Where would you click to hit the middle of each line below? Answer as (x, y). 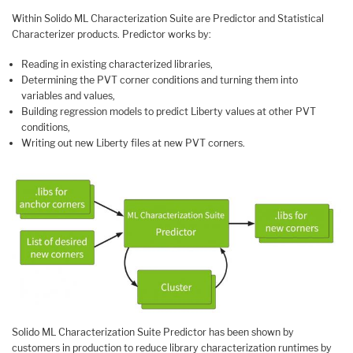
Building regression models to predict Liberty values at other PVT (169, 112)
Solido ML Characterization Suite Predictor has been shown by (153, 332)
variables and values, (69, 96)
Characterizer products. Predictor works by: (111, 34)
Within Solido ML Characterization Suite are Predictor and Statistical (168, 18)
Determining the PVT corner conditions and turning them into (160, 80)
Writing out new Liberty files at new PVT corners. (134, 143)
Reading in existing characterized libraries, (117, 65)
